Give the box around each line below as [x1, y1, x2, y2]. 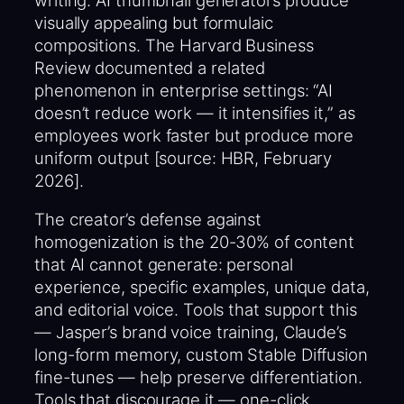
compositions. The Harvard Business [34, 34, 314, 55]
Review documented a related [34, 57, 266, 78]
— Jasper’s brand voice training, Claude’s [34, 322, 346, 343]
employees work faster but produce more [34, 124, 354, 145]
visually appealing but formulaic [34, 12, 273, 32]
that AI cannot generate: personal [34, 254, 293, 275]
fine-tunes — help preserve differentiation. [34, 367, 363, 388]
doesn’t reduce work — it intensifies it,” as [34, 102, 355, 123]
